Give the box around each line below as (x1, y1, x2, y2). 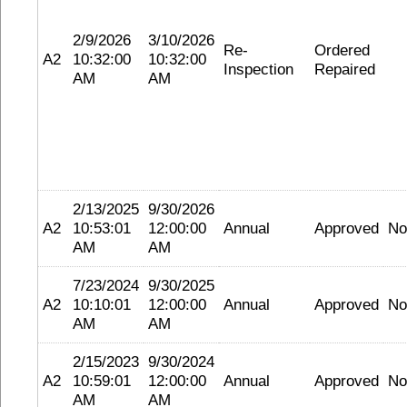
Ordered (314, 41, 370, 59)
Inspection (223, 60, 293, 78)
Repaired (314, 60, 375, 78)
